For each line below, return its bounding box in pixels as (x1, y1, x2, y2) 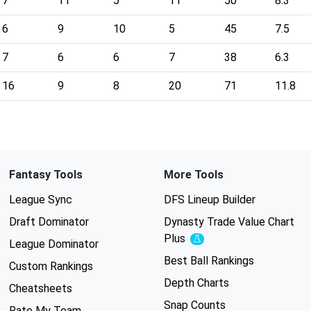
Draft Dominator (8, 215, 89, 228)
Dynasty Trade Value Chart (163, 215, 294, 228)
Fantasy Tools (8, 168, 83, 181)
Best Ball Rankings (163, 254, 254, 267)
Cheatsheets (8, 282, 72, 295)
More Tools (163, 168, 224, 181)
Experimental (196, 236, 243, 246)
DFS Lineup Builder (163, 193, 255, 206)
